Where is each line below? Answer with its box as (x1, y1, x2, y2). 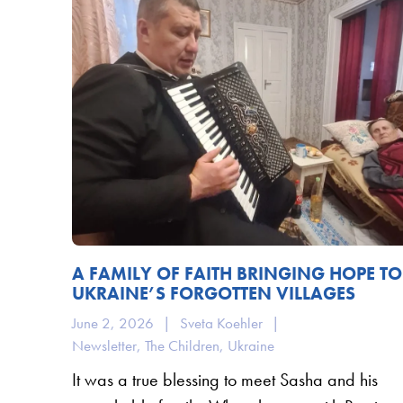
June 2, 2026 (71, 312, 154, 333)
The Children (144, 335, 219, 355)
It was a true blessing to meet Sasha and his (71, 367, 378, 391)
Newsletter (71, 335, 137, 355)
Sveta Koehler (179, 312, 263, 333)
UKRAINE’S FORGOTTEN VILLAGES (71, 281, 355, 305)
